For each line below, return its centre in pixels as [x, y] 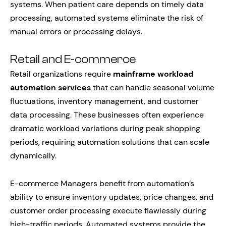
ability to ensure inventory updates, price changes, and [112, 197]
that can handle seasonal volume [153, 88]
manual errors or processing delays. [76, 32]
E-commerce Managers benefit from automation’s [102, 183]
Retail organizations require [62, 74]
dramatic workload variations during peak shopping [105, 128]
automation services [50, 88]
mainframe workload [153, 74]
